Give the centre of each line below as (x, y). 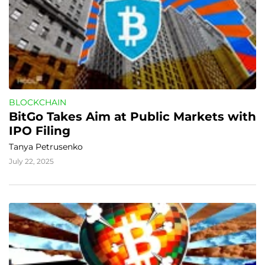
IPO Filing (40, 131)
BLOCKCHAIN (38, 102)
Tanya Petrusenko (46, 147)
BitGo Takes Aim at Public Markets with (132, 117)
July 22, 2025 (31, 161)
